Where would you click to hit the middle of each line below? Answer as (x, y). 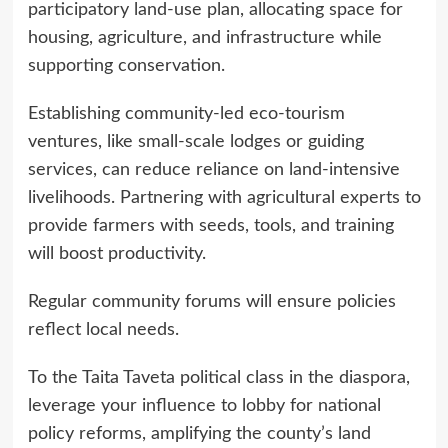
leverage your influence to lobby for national (204, 405)
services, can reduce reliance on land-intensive (213, 169)
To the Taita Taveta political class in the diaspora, (218, 377)
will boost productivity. (116, 253)
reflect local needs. (103, 329)
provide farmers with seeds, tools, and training (210, 225)
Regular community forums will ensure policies (211, 301)
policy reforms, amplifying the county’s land (199, 433)
